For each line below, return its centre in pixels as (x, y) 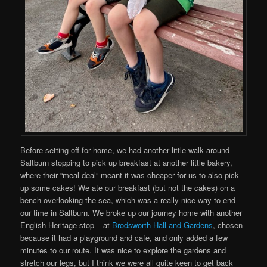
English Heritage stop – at (66, 225)
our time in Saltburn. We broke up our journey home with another (131, 213)
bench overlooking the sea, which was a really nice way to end (128, 200)
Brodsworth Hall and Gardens (163, 225)
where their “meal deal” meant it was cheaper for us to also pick (130, 175)
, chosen (228, 225)
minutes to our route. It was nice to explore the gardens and (123, 250)
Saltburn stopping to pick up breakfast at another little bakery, (127, 163)
